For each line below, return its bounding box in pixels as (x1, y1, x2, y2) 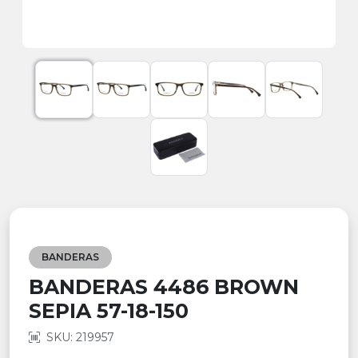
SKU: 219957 (46, 330, 114, 345)
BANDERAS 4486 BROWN (29, 275, 299, 300)
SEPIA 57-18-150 (29, 299, 189, 324)
